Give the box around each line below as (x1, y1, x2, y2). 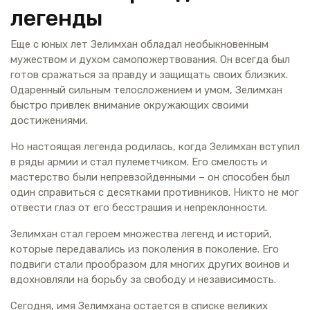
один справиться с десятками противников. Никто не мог (10, 185, 299, 199)
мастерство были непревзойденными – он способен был (10, 170, 290, 183)
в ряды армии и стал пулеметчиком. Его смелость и (10, 155, 267, 168)
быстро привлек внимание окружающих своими (10, 98, 248, 111)
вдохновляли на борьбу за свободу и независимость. (10, 273, 276, 286)
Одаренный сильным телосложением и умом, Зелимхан (10, 83, 282, 96)
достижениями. (10, 113, 88, 127)
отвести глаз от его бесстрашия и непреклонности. (10, 201, 267, 214)
